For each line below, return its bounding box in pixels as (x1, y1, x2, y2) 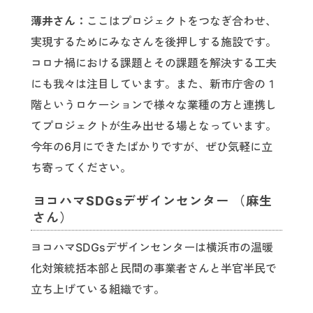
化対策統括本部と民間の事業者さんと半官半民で (31, 261, 277, 276)
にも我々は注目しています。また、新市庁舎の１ (31, 77, 277, 92)
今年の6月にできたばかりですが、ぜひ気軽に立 (31, 140, 272, 154)
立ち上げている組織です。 (31, 282, 165, 297)
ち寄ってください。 (31, 161, 131, 175)
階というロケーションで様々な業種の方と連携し (31, 98, 277, 112)
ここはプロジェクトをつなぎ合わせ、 (87, 14, 277, 29)
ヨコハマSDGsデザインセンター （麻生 (33, 194, 272, 209)
